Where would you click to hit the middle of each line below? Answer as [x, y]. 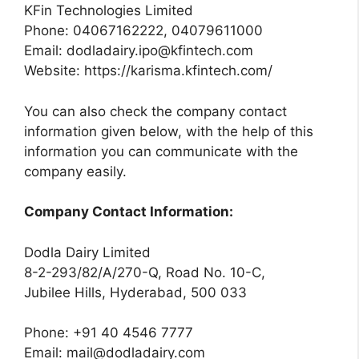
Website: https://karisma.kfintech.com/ [148, 71]
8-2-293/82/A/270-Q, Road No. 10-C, [145, 272]
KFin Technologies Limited [109, 11]
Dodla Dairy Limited [87, 252]
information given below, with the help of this [169, 131]
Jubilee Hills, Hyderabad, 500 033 [135, 292]
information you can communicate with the [161, 151]
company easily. [75, 171]
